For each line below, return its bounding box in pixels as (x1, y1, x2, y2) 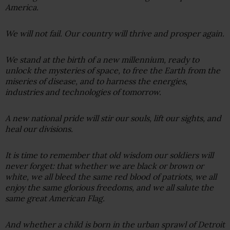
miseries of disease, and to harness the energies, (5, 75, 187, 86)
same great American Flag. (5, 193, 105, 203)
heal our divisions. (5, 123, 73, 134)
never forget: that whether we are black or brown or (5, 160, 204, 171)
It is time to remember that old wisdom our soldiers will (5, 149, 214, 160)
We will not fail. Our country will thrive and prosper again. (5, 28, 224, 39)
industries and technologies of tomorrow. (5, 86, 161, 97)
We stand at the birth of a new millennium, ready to (5, 54, 199, 65)
